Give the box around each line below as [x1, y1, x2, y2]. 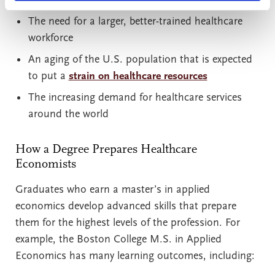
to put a [28, 69, 69, 83]
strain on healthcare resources [68, 69, 207, 83]
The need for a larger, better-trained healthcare [28, 15, 242, 28]
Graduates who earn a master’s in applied [15, 183, 210, 196]
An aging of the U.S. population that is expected [28, 53, 252, 66]
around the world [28, 107, 109, 121]
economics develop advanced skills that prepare [15, 199, 236, 213]
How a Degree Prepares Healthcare [15, 142, 197, 157]
